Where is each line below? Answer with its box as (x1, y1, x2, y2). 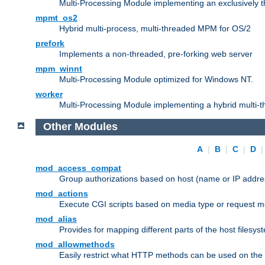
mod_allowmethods (35, 240, 115, 250)
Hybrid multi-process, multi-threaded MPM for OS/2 (59, 23, 251, 33)
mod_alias (35, 214, 77, 224)
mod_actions (35, 189, 88, 199)
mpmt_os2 (35, 12, 77, 22)
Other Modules (43, 121, 118, 133)
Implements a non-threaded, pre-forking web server (59, 49, 253, 59)
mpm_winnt (35, 63, 82, 73)
